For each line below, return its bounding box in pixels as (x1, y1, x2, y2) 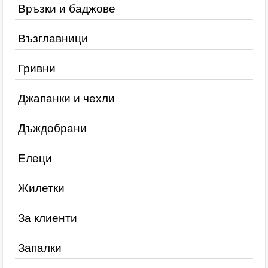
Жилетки (18, 182, 65, 194)
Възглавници (18, 32, 88, 45)
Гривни (18, 62, 56, 75)
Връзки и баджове (18, 2, 115, 15)
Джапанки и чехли (18, 92, 115, 105)
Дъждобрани (18, 122, 87, 135)
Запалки (18, 242, 62, 254)
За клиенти (18, 212, 77, 224)
